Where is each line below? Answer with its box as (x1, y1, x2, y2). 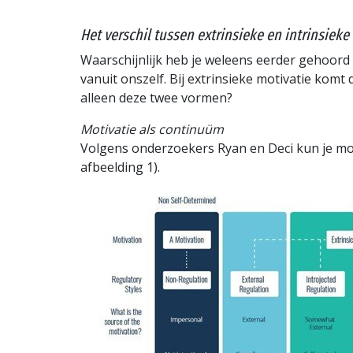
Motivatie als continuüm (80, 121, 224, 139)
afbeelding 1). (80, 158, 160, 176)
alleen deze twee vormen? (80, 89, 232, 107)
